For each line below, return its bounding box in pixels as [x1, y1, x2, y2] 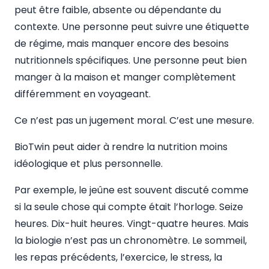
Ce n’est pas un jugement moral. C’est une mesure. [14, 113, 254, 127]
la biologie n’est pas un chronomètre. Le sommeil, [14, 234, 247, 247]
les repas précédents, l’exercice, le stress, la [14, 250, 222, 264]
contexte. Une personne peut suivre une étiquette [14, 20, 249, 34]
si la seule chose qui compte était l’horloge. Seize [14, 200, 243, 214]
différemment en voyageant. [14, 87, 151, 101]
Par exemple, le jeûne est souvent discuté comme [14, 183, 249, 197]
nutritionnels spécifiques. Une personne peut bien [14, 53, 247, 67]
